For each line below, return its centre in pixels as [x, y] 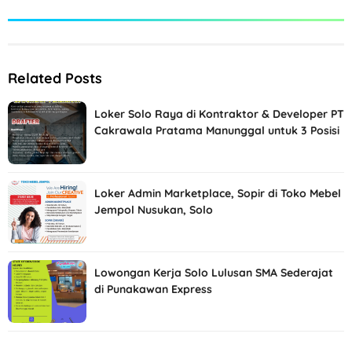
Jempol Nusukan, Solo [154, 209]
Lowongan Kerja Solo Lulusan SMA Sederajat [214, 272]
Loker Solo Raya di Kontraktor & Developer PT [219, 114]
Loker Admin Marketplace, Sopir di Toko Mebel [218, 193]
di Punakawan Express [153, 289]
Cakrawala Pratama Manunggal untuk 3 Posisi [217, 130]
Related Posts [55, 78]
